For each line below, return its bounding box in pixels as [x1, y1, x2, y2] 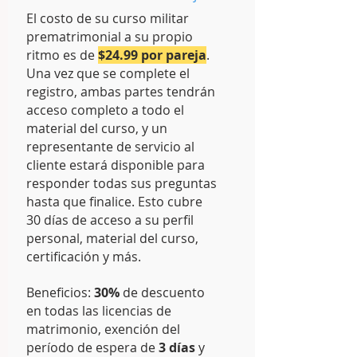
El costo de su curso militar [26, 10, 189, 27]
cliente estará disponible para [26, 156, 205, 174]
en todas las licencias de [26, 302, 171, 320]
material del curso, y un [26, 120, 167, 137]
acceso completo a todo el [26, 101, 184, 119]
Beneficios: [26, 284, 94, 301]
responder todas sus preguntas [26, 175, 217, 192]
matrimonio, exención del [26, 320, 180, 338]
